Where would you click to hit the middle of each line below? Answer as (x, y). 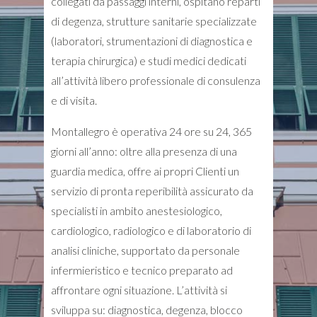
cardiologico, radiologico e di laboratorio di (151, 230)
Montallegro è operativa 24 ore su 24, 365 (151, 131)
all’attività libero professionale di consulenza (156, 80)
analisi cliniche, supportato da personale (145, 250)
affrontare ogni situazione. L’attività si (139, 290)
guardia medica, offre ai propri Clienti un (145, 171)
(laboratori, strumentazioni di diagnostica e (152, 41)
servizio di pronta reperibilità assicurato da (152, 191)
